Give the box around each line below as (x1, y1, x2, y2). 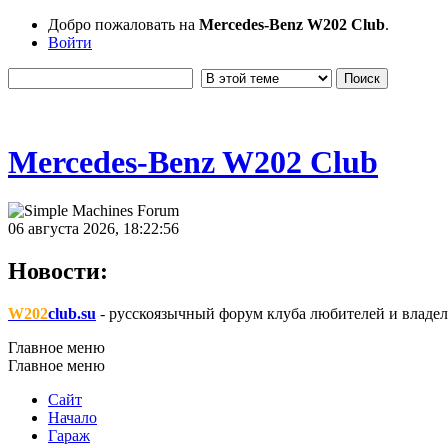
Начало (48, 408, 97, 426)
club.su (48, 304, 96, 322)
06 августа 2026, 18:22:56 (8, 220, 179, 238)
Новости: (8, 258, 108, 285)
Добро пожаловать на (48, 16, 199, 33)
